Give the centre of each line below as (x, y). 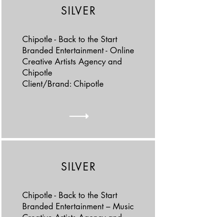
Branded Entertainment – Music (78, 206)
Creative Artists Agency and (72, 62)
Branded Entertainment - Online (78, 50)
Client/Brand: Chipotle (63, 84)
